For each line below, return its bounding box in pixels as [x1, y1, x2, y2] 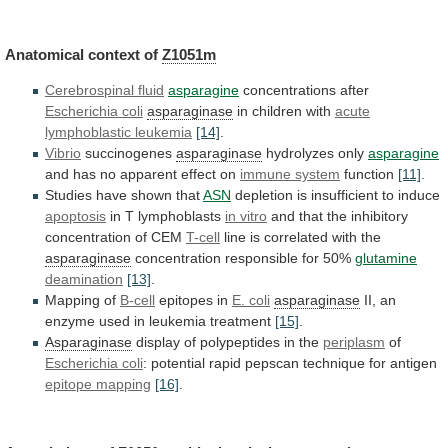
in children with [233, 102, 335, 119]
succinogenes [81, 144, 176, 161]
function [340, 165, 398, 182]
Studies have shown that [45, 186, 203, 203]
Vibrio [45, 144, 81, 161]
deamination [45, 270, 123, 287]
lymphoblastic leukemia [45, 123, 192, 140]
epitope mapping [45, 375, 151, 392]
